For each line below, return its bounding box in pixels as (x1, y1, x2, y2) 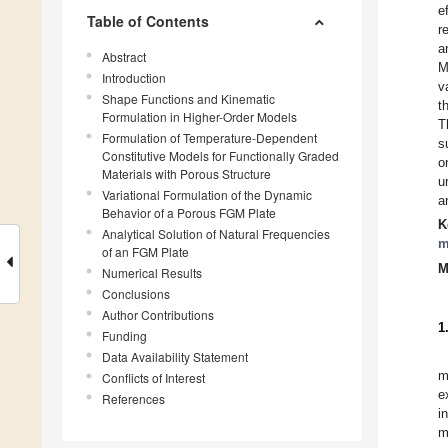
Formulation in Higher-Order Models (102, 108, 297, 126)
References (102, 390, 165, 408)
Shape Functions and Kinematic (102, 90, 275, 108)
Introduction (102, 69, 166, 87)
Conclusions (102, 285, 170, 303)
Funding (102, 327, 147, 345)
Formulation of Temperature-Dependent (102, 129, 317, 147)
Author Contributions (102, 306, 214, 324)
